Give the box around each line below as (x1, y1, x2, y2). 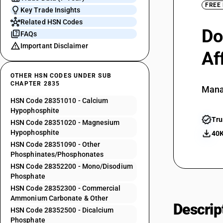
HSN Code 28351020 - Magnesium (10, 118, 120, 126)
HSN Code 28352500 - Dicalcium (10, 206, 114, 214)
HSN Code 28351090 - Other (10, 140, 101, 148)
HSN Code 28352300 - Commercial (10, 184, 121, 192)
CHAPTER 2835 (10, 80, 60, 87)
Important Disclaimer (20, 42, 88, 50)
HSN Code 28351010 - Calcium (10, 97, 109, 105)
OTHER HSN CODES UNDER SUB (10, 72, 111, 79)
